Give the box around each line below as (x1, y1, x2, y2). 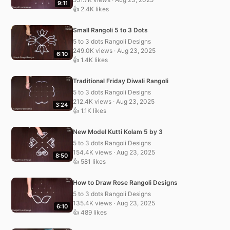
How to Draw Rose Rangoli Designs (73, 178, 178, 186)
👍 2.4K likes (73, 5, 109, 13)
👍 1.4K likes (73, 55, 108, 64)
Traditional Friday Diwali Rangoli (73, 76, 168, 85)
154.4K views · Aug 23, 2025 (73, 148, 155, 156)
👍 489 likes (73, 208, 107, 216)
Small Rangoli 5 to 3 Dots (73, 26, 148, 34)
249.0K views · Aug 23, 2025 (73, 46, 156, 54)
